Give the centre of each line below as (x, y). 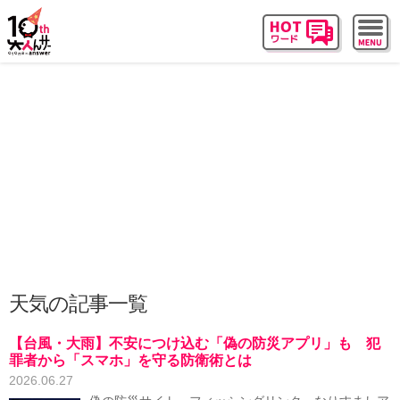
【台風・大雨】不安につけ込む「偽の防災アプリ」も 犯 (195, 343)
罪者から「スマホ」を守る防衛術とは (130, 360)
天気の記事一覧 (78, 304)
